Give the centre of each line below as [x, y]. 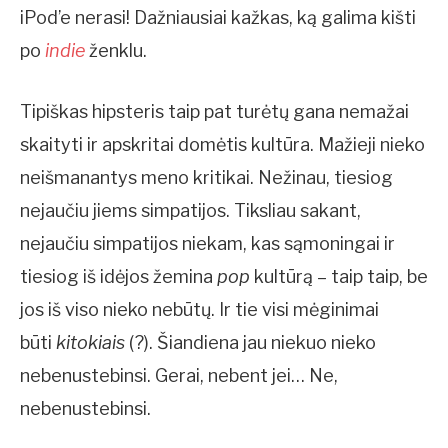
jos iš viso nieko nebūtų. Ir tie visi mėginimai [199, 309]
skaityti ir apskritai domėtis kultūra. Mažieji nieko [222, 144]
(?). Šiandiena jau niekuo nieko [252, 342]
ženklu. [116, 50]
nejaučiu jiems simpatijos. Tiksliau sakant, [190, 210]
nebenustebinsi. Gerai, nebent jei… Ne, [179, 375]
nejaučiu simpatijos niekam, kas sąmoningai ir [207, 243]
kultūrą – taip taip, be [339, 276]
